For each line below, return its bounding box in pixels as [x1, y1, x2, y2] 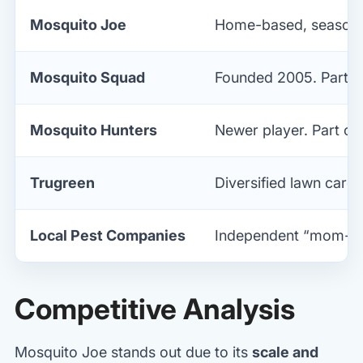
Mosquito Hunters [30, 121, 157, 139]
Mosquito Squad [30, 68, 145, 86]
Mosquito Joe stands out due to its [15, 343, 252, 361]
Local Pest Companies [30, 226, 186, 244]
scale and [252, 343, 318, 361]
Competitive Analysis [15, 291, 295, 326]
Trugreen [30, 173, 95, 191]
